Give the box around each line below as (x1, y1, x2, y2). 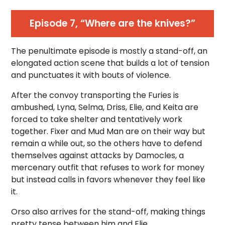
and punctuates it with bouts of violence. (11, 69, 171, 81)
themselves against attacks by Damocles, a (11, 150, 184, 162)
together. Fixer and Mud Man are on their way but (11, 126, 206, 138)
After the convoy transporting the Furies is (11, 89, 179, 101)
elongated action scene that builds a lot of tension (11, 57, 210, 69)
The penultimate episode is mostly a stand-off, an (11, 45, 208, 57)
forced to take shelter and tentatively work (11, 114, 183, 126)
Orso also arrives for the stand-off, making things (11, 206, 206, 218)
